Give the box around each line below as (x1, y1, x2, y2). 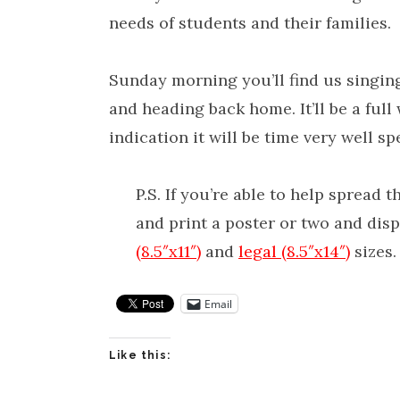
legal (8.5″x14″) (238, 241, 350, 262)
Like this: (109, 349, 171, 362)
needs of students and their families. (109, 12, 391, 33)
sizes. (350, 241, 396, 262)
